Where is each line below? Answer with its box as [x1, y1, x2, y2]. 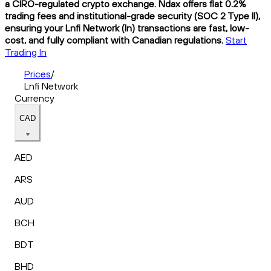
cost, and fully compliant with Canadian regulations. [5, 33, 223, 46]
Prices [24, 67, 51, 80]
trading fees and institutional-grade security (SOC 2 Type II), [5, 9, 260, 22]
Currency [15, 91, 54, 104]
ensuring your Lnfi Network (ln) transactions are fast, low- [5, 21, 249, 34]
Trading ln [5, 45, 47, 58]
